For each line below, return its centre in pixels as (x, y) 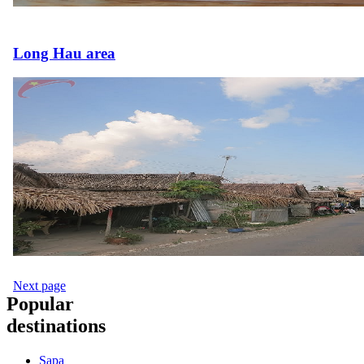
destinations (56, 326)
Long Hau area (64, 53)
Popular (40, 304)
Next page (39, 286)
